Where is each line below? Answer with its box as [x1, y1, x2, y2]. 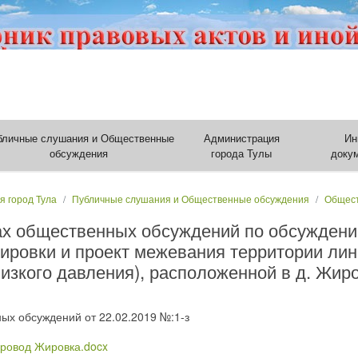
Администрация [203, 130, 280, 145]
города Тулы [211, 145, 272, 161]
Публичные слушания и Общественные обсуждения [72, 192, 309, 205]
